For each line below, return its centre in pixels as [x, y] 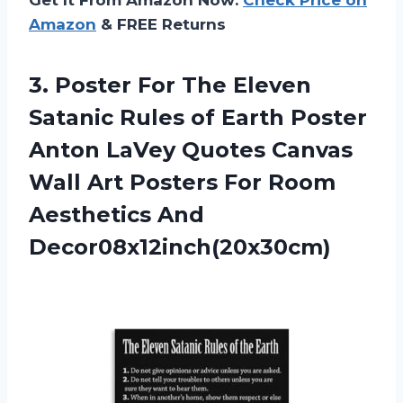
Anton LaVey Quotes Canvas [191, 149]
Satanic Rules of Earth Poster [198, 117]
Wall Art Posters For [148, 182]
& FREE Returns [161, 24]
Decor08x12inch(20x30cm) [180, 246]
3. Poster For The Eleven [170, 85]
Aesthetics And [116, 214]
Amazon [63, 24]
